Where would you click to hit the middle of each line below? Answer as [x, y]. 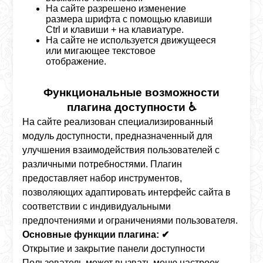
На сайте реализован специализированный [118, 122]
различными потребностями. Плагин [102, 164]
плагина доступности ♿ [131, 107]
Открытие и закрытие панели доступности [114, 249]
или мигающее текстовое [101, 51]
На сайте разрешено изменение [116, 9]
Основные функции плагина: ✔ [96, 235]
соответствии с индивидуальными [97, 206]
